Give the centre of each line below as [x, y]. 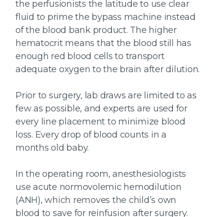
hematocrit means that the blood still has [103, 43]
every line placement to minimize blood [101, 122]
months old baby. [52, 148]
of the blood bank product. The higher [96, 30]
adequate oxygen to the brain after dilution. [108, 70]
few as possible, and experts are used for [101, 109]
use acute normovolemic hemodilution [99, 187]
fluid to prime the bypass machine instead [106, 17]
